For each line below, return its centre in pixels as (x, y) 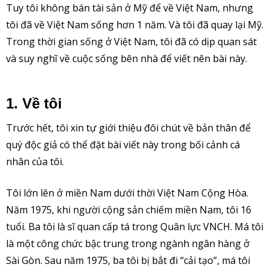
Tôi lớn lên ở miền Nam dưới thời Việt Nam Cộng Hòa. (127, 193)
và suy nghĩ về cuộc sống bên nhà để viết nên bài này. (127, 58)
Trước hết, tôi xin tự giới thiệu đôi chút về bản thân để (128, 127)
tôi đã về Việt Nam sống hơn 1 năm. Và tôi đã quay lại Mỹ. (135, 24)
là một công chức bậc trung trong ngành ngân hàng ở (128, 243)
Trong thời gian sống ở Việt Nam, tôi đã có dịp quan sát (131, 41)
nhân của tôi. (35, 161)
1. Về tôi (34, 103)
